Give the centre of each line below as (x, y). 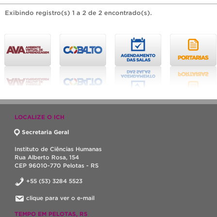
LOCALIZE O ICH (39, 117)
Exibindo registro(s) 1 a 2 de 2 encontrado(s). (78, 13)
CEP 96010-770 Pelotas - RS (57, 165)
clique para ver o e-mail (60, 198)
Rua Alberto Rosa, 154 (47, 157)
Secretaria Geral (46, 132)
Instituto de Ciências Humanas (58, 149)
